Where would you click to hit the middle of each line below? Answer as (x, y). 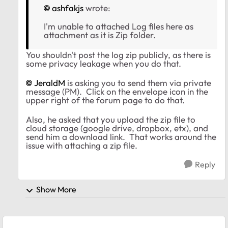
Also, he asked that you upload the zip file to (111, 120)
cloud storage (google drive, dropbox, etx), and (117, 128)
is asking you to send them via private (138, 83)
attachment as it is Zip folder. (100, 35)
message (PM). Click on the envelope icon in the (117, 92)
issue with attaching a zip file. (82, 146)
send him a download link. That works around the (121, 137)
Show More (56, 190)
